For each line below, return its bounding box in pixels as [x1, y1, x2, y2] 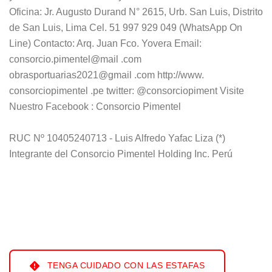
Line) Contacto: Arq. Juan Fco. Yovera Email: [9, 38, 202, 49]
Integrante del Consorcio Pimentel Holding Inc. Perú [9, 148, 233, 159]
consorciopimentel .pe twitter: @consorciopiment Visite [9, 85, 244, 96]
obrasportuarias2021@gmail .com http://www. [9, 69, 204, 80]
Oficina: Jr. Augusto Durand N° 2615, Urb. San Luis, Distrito [9, 6, 263, 17]
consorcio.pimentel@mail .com [9, 53, 141, 64]
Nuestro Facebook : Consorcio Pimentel [9, 101, 181, 112]
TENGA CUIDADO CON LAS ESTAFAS [44, 260, 205, 270]
